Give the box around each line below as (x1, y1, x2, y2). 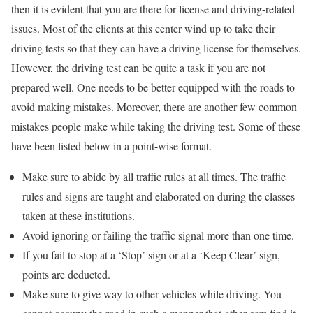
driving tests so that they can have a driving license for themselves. (11, 41, 301, 56)
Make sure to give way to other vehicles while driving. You (22, 286, 282, 302)
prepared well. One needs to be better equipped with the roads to (11, 80, 295, 95)
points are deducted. (22, 267, 110, 282)
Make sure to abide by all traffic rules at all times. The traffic (22, 169, 286, 184)
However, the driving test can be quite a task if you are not (11, 60, 265, 75)
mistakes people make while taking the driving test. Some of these (11, 119, 300, 134)
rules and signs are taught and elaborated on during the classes (22, 189, 295, 204)
